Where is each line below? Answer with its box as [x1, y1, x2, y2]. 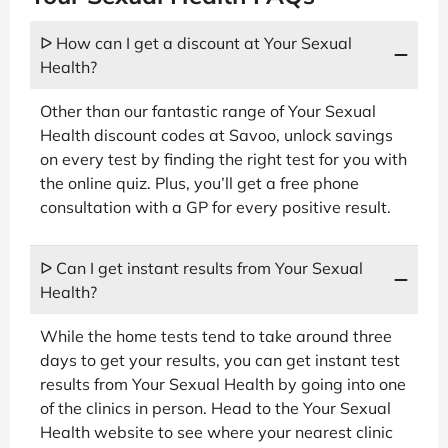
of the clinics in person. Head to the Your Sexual [40, 397, 391, 418]
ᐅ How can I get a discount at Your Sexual [40, 32, 352, 53]
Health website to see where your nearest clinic [40, 421, 393, 442]
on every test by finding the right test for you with [40, 148, 407, 169]
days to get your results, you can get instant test [40, 349, 400, 370]
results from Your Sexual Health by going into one [40, 373, 406, 394]
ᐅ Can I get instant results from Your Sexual [40, 257, 363, 278]
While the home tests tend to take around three [40, 325, 392, 346]
